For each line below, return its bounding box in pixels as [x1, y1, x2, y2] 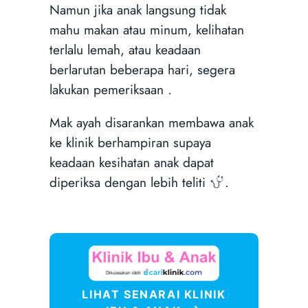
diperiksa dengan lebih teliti [49, 172, 210, 192]
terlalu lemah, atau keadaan [49, 39, 201, 59]
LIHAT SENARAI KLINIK [82, 287, 226, 302]
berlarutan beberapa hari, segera [49, 59, 235, 79]
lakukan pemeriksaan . [49, 79, 172, 99]
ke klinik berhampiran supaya [49, 132, 211, 152]
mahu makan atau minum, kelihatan [49, 19, 244, 39]
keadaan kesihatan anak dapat [49, 152, 214, 172]
